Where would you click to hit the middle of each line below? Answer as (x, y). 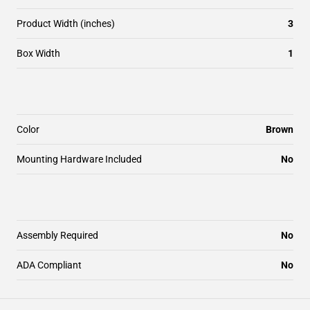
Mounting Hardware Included (79, 159)
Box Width (38, 53)
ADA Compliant (49, 265)
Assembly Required (57, 235)
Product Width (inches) (66, 24)
